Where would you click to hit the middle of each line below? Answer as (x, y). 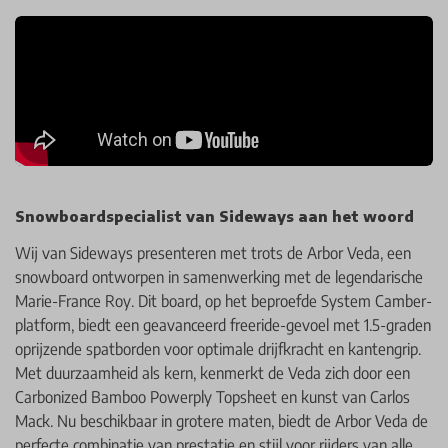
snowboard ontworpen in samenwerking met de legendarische (219, 277)
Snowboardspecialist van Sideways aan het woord (214, 216)
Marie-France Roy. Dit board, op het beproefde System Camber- (223, 301)
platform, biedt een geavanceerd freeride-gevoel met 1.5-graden (223, 325)
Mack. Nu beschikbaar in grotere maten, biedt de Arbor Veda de (221, 421)
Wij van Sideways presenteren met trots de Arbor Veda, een (213, 253)
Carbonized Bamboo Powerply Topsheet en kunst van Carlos (212, 397)
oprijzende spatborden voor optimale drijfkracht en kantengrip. (218, 349)
